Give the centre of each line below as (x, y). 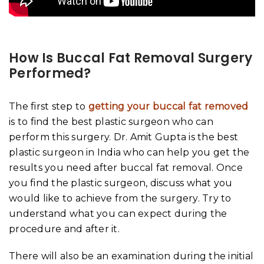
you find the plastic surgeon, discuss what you (121, 183)
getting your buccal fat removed (168, 106)
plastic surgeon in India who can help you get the (129, 152)
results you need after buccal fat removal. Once (126, 167)
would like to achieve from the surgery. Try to (120, 198)
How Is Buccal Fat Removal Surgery (131, 58)
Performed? (50, 73)
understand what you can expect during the (118, 213)
